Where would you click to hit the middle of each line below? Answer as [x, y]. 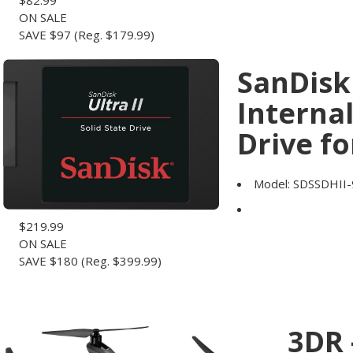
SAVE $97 [45, 35]
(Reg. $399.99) [121, 261]
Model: [271, 184]
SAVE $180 [48, 261]
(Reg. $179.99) [114, 35]
